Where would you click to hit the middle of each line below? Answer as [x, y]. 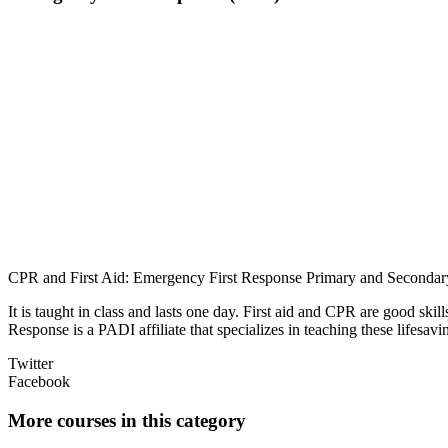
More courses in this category [127, 420]
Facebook [39, 382]
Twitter [30, 364]
